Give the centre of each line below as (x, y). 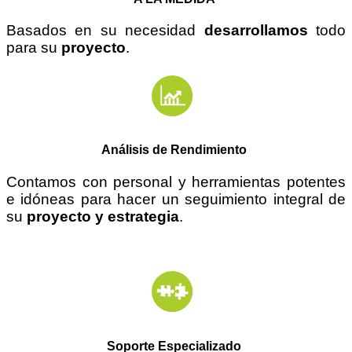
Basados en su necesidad (105, 30)
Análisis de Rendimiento (174, 150)
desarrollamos (256, 30)
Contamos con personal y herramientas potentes (176, 181)
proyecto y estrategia (103, 216)
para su (34, 47)
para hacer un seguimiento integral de (211, 199)
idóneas (48, 199)
